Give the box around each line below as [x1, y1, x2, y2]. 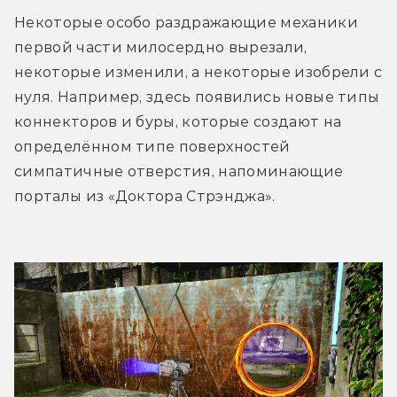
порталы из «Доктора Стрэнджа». [14, 188, 279, 206]
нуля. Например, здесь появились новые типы [14, 89, 380, 106]
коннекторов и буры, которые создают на [14, 113, 342, 131]
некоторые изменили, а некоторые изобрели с [14, 64, 383, 82]
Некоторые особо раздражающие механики [14, 14, 358, 32]
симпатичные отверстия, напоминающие [14, 163, 344, 181]
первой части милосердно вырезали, [14, 39, 307, 57]
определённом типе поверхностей [14, 138, 291, 156]
